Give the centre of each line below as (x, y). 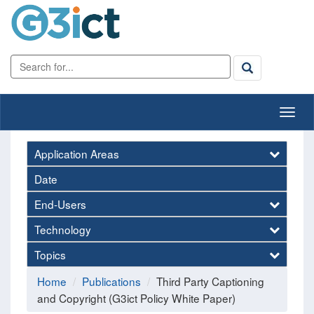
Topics (50, 254)
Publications (111, 281)
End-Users (60, 204)
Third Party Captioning (210, 281)
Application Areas (77, 153)
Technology (63, 229)
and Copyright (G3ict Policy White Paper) (136, 298)
